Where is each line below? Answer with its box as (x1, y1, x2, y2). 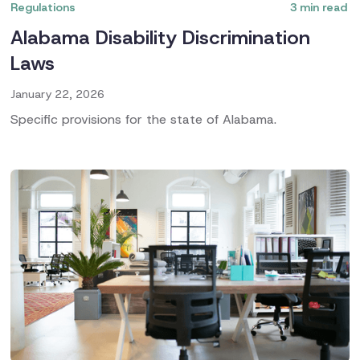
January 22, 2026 (10, 87, 105, 102)
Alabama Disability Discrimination (10, 25, 311, 51)
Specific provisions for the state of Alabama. (10, 111, 277, 129)
